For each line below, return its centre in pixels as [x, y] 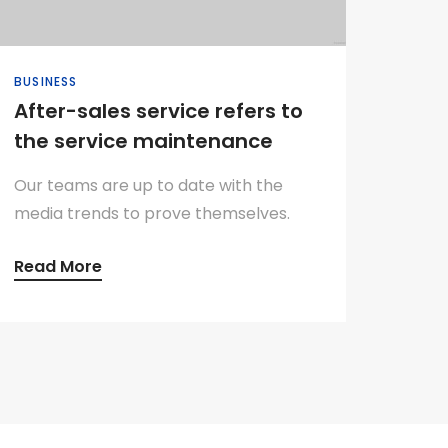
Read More [58, 266]
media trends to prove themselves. [152, 213]
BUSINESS [46, 81]
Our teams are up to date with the [148, 185]
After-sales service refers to [158, 111]
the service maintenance [143, 141]
